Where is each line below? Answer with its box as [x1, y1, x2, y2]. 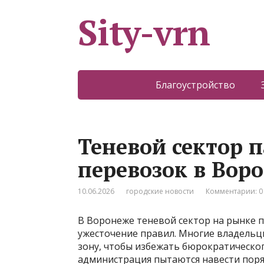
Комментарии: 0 [206, 186, 263, 196]
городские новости [126, 186, 194, 196]
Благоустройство [156, 78, 235, 91]
